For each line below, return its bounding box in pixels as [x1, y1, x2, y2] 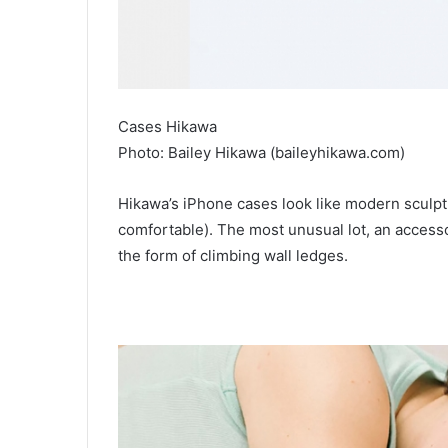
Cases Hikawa [118, 116, 217, 136]
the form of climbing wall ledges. [118, 245, 348, 265]
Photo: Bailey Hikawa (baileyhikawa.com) [118, 142, 405, 162]
